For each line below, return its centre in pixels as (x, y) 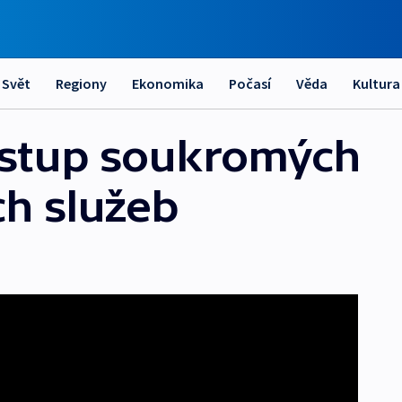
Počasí (250, 83)
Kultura (376, 83)
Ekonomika (168, 83)
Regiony (81, 83)
